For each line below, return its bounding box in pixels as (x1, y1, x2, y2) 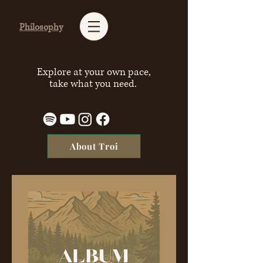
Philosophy (19, 21, 63, 33)
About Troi (69, 140, 119, 152)
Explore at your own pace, (37, 65, 151, 79)
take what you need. (49, 77, 139, 90)
